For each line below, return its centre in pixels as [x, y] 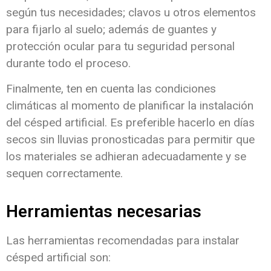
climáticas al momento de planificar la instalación [130, 106]
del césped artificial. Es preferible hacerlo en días [130, 123]
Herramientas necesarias [104, 211]
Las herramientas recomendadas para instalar [123, 240]
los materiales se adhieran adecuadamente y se [126, 157]
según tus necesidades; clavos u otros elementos [131, 12]
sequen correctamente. [64, 174]
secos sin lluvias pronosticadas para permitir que [130, 140]
